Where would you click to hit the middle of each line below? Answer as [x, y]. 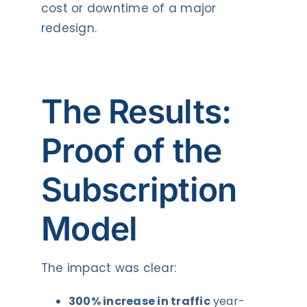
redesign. [69, 28]
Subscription [139, 190]
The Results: [136, 112]
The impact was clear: [109, 268]
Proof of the [131, 151]
